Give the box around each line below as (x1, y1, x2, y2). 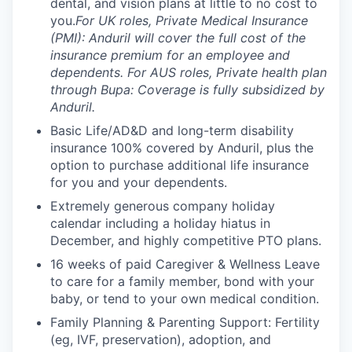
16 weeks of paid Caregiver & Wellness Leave (50, 255, 320, 272)
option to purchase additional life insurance (50, 156, 309, 173)
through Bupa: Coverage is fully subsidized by (50, 81, 324, 97)
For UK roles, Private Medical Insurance (75, 12, 308, 28)
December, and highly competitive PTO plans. (50, 232, 321, 248)
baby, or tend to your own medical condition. (50, 290, 319, 306)
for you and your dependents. (50, 174, 227, 190)
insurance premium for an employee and (50, 46, 290, 63)
